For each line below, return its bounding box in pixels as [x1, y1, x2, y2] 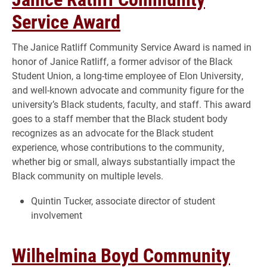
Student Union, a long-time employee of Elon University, [12, 69, 243, 82]
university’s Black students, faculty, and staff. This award [12, 97, 251, 110]
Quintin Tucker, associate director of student [31, 194, 215, 207]
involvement [31, 208, 82, 221]
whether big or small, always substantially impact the [12, 154, 235, 167]
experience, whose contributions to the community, [12, 140, 224, 153]
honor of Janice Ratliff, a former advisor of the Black [12, 54, 232, 67]
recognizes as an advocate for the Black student [12, 126, 213, 139]
